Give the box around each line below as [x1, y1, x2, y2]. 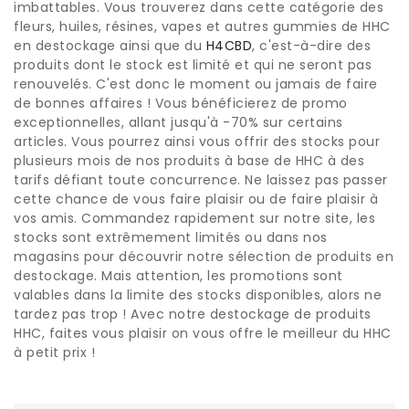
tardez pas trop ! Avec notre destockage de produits [14, 304, 372, 323]
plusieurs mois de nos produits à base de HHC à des [14, 151, 364, 170]
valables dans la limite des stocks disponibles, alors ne [14, 285, 382, 304]
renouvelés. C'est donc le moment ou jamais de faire [14, 74, 378, 93]
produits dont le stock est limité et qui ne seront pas [14, 55, 372, 74]
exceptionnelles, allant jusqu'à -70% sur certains [14, 112, 343, 131]
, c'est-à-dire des [252, 36, 371, 55]
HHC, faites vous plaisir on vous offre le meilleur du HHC [14, 323, 392, 342]
